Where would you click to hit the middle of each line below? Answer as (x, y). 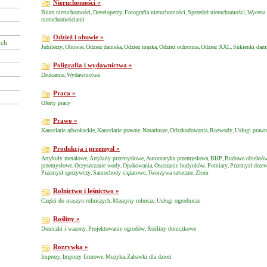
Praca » (64, 93)
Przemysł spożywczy (66, 173)
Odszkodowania (189, 130)
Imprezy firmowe (83, 257)
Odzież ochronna (179, 47)
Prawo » (65, 120)
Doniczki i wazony (63, 229)
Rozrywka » (71, 247)
